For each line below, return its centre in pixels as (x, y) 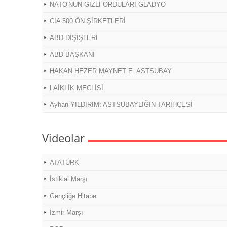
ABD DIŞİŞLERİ (74, 38)
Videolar (63, 138)
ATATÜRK (64, 162)
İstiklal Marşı (69, 179)
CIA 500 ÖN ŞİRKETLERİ (88, 21)
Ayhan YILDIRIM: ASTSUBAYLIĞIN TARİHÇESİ (121, 105)
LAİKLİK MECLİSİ (77, 88)
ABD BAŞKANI (72, 54)
